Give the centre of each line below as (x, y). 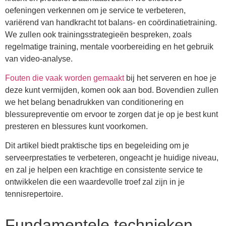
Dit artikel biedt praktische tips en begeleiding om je (97, 146)
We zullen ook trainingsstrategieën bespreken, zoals (98, 34)
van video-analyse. (39, 59)
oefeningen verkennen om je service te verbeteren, (95, 10)
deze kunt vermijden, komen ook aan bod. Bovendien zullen (112, 90)
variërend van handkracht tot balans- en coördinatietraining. (111, 22)
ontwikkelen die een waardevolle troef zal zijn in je (95, 182)
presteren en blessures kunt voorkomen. (76, 127)
